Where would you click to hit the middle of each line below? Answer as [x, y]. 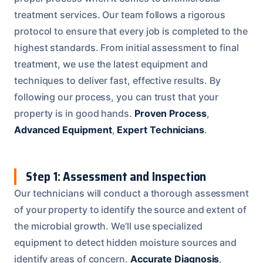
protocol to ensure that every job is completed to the [131, 31]
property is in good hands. [74, 113]
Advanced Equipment [63, 129]
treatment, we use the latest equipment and [111, 64]
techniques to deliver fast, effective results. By [118, 80]
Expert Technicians [161, 129]
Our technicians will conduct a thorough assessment [132, 193]
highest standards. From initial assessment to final [127, 47]
